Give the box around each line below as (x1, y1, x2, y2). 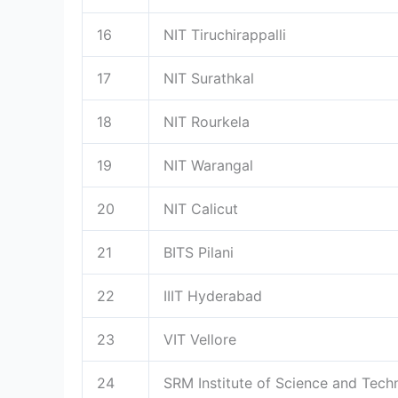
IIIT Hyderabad (163, 286, 262, 305)
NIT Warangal (163, 155, 253, 174)
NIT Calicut (163, 199, 238, 218)
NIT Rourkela (163, 112, 250, 131)
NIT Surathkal (163, 68, 254, 87)
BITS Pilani (163, 243, 234, 261)
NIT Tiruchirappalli (163, 25, 286, 44)
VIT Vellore (163, 330, 236, 348)
